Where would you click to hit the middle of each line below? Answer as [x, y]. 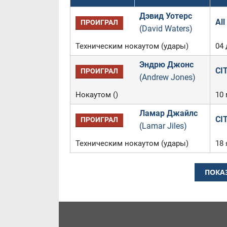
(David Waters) [166, 29]
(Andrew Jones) [167, 77]
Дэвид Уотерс [165, 16]
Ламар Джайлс [168, 113]
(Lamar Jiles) [163, 126]
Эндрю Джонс [166, 65]
